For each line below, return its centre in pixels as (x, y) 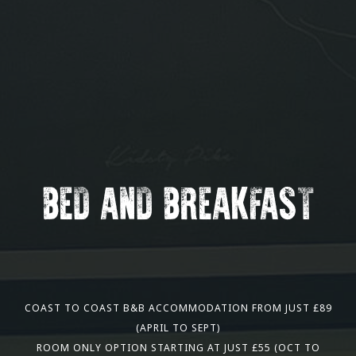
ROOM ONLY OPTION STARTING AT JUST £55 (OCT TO (178, 347)
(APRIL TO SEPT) (178, 327)
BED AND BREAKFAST (178, 206)
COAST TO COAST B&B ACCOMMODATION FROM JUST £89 (178, 308)
